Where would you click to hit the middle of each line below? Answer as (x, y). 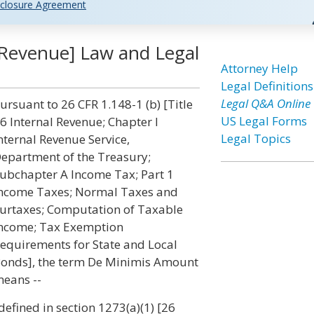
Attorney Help (259, 68)
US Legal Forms (264, 121)
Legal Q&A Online (265, 103)
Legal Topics (255, 138)
